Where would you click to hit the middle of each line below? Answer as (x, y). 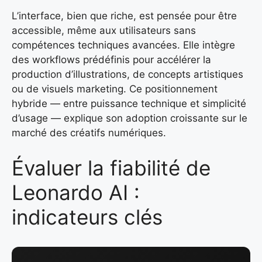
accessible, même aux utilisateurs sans (104, 31)
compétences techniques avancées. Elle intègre (123, 45)
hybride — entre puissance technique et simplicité (129, 104)
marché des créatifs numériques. (89, 133)
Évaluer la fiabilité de (111, 168)
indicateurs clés (87, 217)
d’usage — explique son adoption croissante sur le (130, 118)
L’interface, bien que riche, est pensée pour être (124, 16)
